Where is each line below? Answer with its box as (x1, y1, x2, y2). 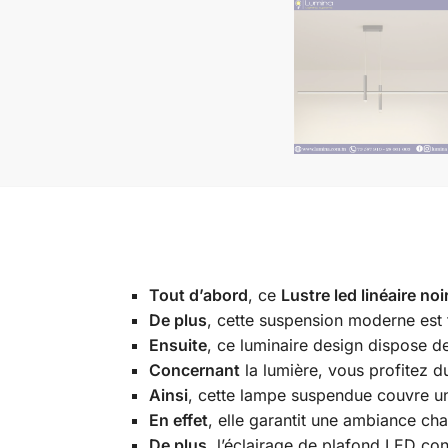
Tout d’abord (148, 285, 248, 306)
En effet (148, 410, 208, 431)
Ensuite (148, 335, 207, 356)
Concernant (148, 360, 240, 381)
